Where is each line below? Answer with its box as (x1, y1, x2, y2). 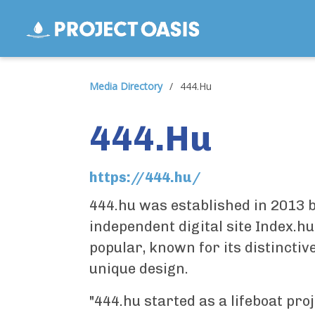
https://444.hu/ (89, 169, 201, 186)
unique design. (89, 260, 188, 277)
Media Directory (89, 79, 162, 93)
